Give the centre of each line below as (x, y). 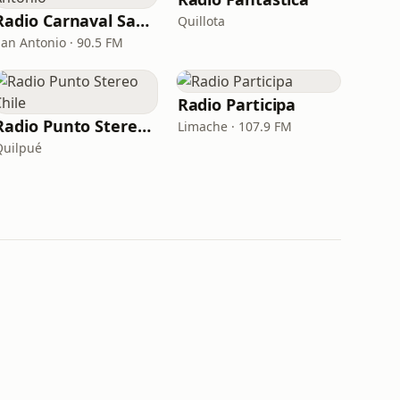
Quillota (201, 21)
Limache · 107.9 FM (234, 126)
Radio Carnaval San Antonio (142, 21)
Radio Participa (237, 104)
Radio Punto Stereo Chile (144, 126)
